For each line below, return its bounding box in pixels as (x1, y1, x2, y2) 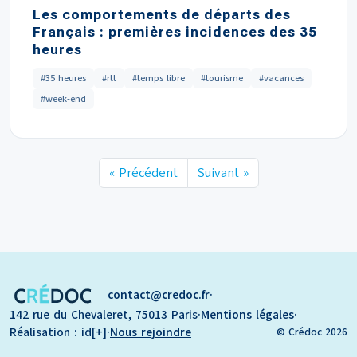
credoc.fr (162, 287, 210, 303)
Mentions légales (201, 307, 294, 323)
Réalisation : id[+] (10, 324, 107, 340)
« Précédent (108, 164, 178, 182)
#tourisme (201, 72, 243, 84)
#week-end (41, 92, 86, 105)
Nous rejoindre (110, 324, 191, 340)
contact (108, 287, 151, 303)
